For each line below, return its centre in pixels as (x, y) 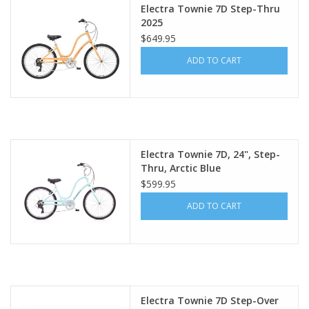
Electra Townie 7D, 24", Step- (211, 154)
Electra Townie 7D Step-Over (210, 301)
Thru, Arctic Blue (181, 168)
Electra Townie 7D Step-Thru (211, 8)
